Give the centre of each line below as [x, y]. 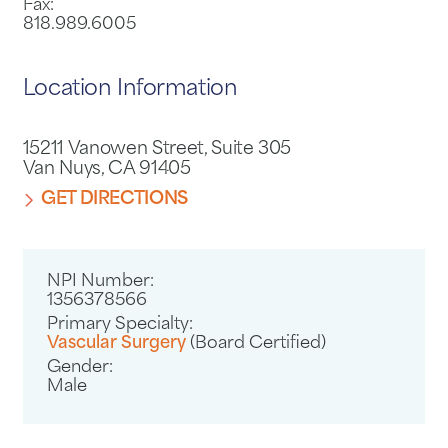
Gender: [80, 367]
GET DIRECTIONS [114, 200]
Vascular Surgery [119, 343]
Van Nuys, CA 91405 [106, 170]
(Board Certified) [258, 343]
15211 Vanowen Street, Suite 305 [157, 150]
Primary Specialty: [120, 324]
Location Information [130, 89]
